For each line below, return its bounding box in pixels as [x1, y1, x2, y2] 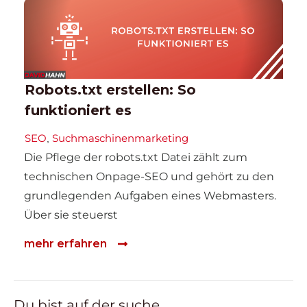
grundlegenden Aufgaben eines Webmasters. [24, 188, 276, 202]
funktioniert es [25, 101, 132, 119]
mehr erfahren [24, 237, 107, 251]
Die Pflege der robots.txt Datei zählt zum [24, 150, 247, 164]
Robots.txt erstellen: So [25, 81, 196, 98]
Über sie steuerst [24, 208, 118, 221]
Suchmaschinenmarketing [52, 131, 188, 145]
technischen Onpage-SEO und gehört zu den [24, 169, 274, 183]
